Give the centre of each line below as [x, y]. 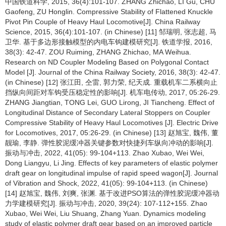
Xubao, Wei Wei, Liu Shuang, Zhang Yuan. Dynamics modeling [105, 213]
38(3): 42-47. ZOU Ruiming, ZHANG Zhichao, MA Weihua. [98, 52]
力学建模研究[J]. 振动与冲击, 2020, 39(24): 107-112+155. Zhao [106, 203]
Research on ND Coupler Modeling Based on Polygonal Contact [107, 62]
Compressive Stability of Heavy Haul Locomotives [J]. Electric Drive [112, 123]
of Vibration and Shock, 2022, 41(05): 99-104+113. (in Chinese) [106, 183]
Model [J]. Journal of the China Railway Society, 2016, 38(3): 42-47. [113, 72]
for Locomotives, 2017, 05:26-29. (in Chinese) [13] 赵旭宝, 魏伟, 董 [112, 133]
